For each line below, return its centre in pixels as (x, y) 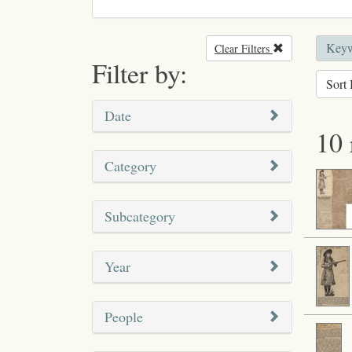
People (124, 317)
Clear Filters (244, 49)
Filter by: (139, 73)
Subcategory (140, 216)
